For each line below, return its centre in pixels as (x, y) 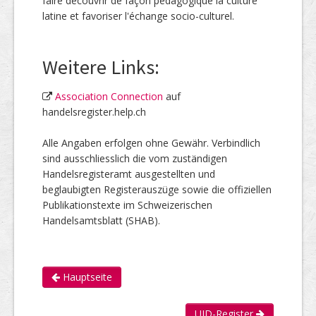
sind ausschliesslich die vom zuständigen (135, 159)
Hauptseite (86, 277)
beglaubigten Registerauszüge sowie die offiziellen (157, 190)
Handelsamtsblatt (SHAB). (101, 221)
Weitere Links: (101, 67)
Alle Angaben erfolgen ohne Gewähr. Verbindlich (151, 143)
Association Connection (109, 97)
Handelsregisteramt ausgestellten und (129, 174)
